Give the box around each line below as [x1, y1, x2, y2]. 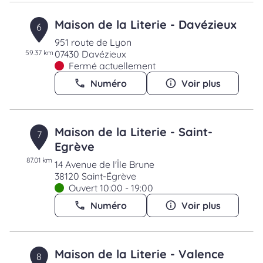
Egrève [54, 139, 95, 154]
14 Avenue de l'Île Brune [54, 159, 154, 170]
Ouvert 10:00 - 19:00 [68, 182, 153, 194]
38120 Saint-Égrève [54, 170, 136, 182]
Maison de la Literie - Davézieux [54, 17, 237, 32]
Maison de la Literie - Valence [54, 247, 224, 261]
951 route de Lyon [54, 36, 131, 48]
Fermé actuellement [68, 60, 156, 72]
